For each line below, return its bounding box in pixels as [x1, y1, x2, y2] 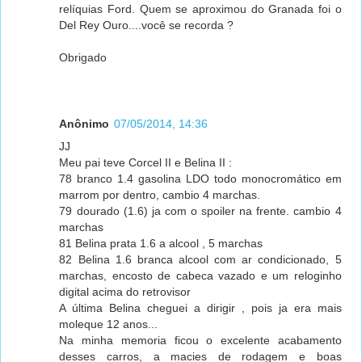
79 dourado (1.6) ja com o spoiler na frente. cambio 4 [59, 204, 342, 218]
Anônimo [59, 117, 110, 131]
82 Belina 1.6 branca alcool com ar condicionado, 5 [59, 253, 342, 267]
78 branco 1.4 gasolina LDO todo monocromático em [59, 172, 342, 186]
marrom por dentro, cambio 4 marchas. [59, 188, 261, 202]
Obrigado [59, 51, 107, 65]
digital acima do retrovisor [59, 285, 192, 299]
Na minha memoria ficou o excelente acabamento [59, 334, 342, 347]
